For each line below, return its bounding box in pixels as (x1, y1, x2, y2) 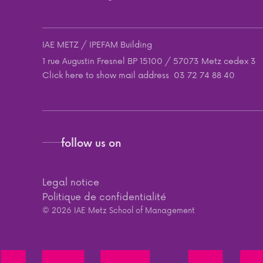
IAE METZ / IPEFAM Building (42, 38, 152, 50)
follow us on (61, 134, 122, 150)
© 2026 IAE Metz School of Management (42, 204, 195, 215)
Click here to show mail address (42, 68, 169, 81)
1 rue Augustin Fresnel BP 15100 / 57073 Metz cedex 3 (42, 54, 256, 67)
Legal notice (42, 174, 99, 188)
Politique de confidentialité (42, 188, 166, 203)
